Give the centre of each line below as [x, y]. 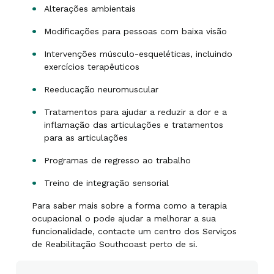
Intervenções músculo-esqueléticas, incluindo [138, 54]
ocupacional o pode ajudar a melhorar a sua [124, 218]
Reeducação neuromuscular [101, 89]
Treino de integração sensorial [106, 183]
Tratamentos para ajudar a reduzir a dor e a [135, 112]
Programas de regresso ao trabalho [117, 160]
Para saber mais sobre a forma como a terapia [129, 206]
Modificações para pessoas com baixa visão [135, 31]
